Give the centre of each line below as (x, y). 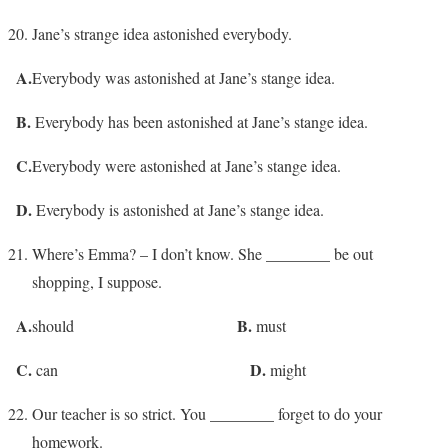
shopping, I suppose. (97, 281)
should (134, 325)
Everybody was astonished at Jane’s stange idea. (183, 77)
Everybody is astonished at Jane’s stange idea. (178, 209)
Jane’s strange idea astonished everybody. (162, 33)
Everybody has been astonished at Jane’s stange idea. (199, 121)
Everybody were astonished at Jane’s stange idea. (186, 165)
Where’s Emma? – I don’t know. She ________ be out (202, 253)
